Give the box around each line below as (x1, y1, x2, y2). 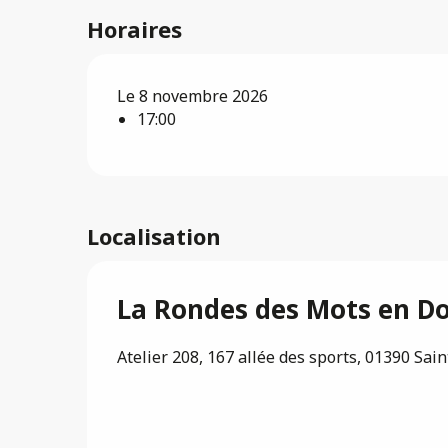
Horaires (87, 14, 183, 44)
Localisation (87, 221, 221, 251)
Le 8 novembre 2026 (117, 85, 269, 107)
